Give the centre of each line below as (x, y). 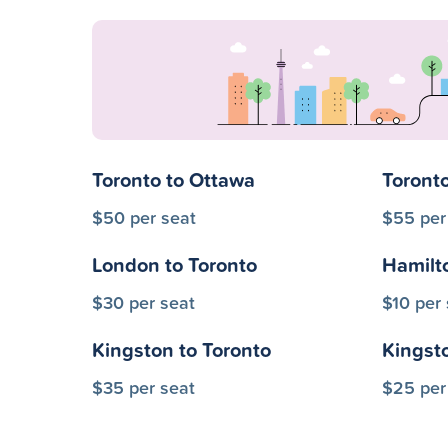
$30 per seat (143, 302)
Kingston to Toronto (181, 349)
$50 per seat (144, 217)
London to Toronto (174, 264)
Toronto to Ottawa (173, 179)
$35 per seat (143, 387)
